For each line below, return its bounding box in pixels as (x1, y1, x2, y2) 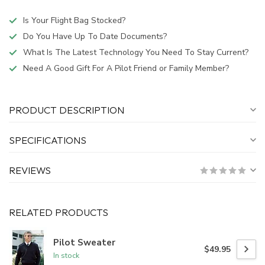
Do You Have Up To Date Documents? (23, 31, 167, 43)
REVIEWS (9, 164, 51, 177)
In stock (53, 250, 79, 261)
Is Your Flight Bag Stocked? (23, 15, 125, 27)
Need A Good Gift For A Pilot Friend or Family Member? (23, 63, 229, 75)
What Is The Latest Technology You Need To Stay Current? (23, 47, 248, 59)
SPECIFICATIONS (9, 134, 86, 147)
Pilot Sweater (53, 236, 115, 249)
